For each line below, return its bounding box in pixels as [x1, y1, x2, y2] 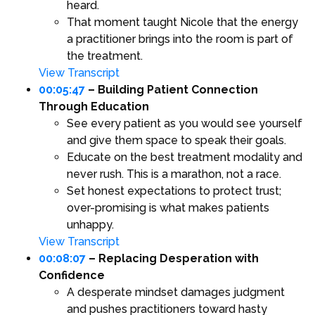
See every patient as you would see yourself [67, 117, 302, 131]
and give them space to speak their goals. [67, 134, 286, 148]
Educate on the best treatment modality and [67, 150, 302, 165]
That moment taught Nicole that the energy [67, 15, 298, 30]
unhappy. [67, 218, 114, 232]
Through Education [39, 100, 149, 114]
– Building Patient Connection [85, 83, 258, 97]
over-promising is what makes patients [67, 201, 269, 215]
